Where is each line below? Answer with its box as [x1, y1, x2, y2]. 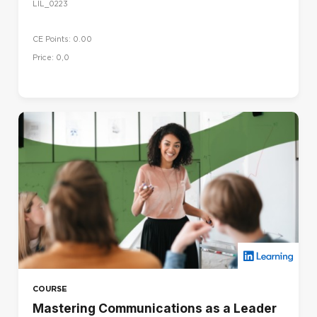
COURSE [33, 284, 67, 294]
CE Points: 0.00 [33, 35, 92, 45]
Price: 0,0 [33, 52, 69, 62]
